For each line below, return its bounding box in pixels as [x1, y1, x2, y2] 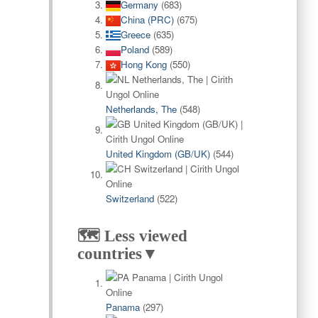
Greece [120, 28, 150, 41]
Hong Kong [120, 57, 167, 71]
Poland [120, 43, 149, 56]
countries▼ [77, 245, 158, 263]
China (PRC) [120, 13, 174, 26]
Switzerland [105, 192, 154, 205]
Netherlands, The [105, 102, 177, 116]
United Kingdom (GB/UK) [105, 147, 210, 160]
